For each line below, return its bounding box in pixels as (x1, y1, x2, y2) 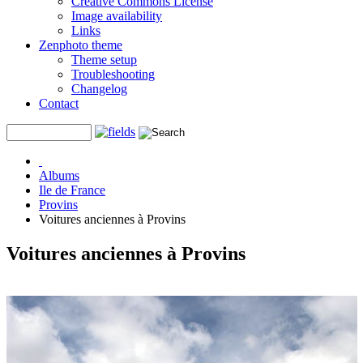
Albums (39, 169, 79, 182)
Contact (39, 96, 79, 110)
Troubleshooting (71, 67, 155, 81)
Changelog (71, 82, 127, 96)
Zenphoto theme (39, 38, 122, 52)
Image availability (71, 9, 162, 23)
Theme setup (71, 53, 137, 66)
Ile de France (39, 183, 105, 197)
